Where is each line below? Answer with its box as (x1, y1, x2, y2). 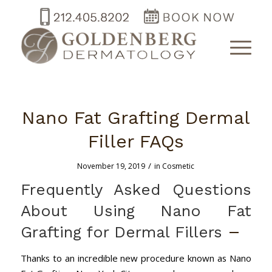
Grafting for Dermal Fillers (20, 223, 222, 241)
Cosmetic (162, 161, 195, 171)
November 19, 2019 (77, 161, 146, 171)
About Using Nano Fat (20, 202, 252, 220)
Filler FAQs (87, 131, 184, 152)
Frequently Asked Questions (20, 180, 252, 199)
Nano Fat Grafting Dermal (21, 107, 250, 128)
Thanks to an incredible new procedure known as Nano (20, 252, 252, 264)
